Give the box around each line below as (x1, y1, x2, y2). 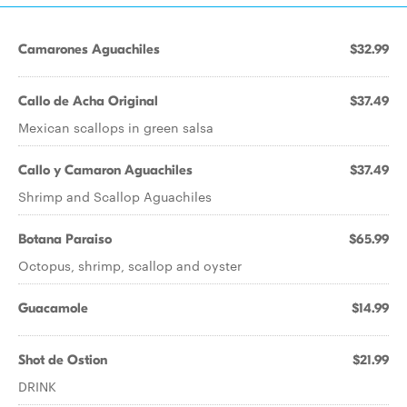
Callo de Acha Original (18, 93, 158, 109)
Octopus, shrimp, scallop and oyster (18, 256, 242, 274)
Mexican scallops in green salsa (18, 118, 213, 136)
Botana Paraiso (18, 231, 112, 247)
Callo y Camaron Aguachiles (18, 162, 193, 178)
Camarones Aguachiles (18, 41, 160, 57)
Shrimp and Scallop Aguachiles (18, 187, 212, 205)
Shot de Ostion (18, 352, 107, 368)
